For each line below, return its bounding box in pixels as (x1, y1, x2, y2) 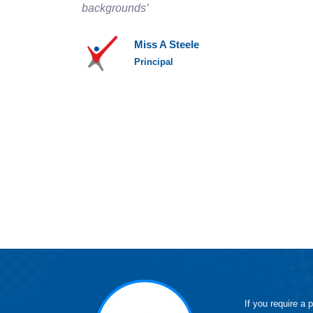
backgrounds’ (82, 2, 149, 14)
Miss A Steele (134, 38, 199, 50)
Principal (134, 57, 173, 67)
